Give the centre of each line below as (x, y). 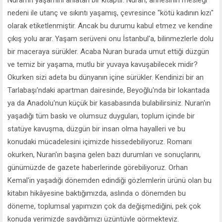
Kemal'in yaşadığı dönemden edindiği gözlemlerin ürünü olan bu (110, 180)
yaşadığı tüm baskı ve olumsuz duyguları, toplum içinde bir (101, 116)
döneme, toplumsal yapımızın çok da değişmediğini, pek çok (104, 206)
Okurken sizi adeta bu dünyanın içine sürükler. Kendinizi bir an (106, 77)
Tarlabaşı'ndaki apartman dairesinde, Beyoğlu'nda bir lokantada (109, 90)
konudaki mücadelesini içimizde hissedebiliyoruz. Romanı (100, 141)
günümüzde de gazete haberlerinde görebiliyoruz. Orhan (98, 167)
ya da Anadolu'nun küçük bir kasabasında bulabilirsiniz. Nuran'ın (109, 103)
